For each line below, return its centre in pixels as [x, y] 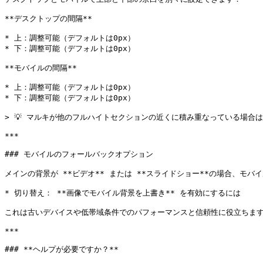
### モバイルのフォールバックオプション [79, 154]
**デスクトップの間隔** [48, 18]
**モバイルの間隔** [41, 68]
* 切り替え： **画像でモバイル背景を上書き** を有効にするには [123, 193]
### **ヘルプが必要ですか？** [62, 249]
